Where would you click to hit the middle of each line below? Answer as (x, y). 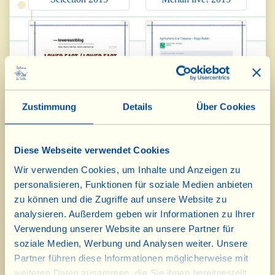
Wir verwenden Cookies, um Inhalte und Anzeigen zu (127, 169)
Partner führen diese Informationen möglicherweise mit (131, 258)
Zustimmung (49, 107)
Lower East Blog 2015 (79, 150)
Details (137, 107)
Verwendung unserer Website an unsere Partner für (124, 228)
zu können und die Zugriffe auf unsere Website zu (120, 199)
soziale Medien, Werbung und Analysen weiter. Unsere (131, 243)
